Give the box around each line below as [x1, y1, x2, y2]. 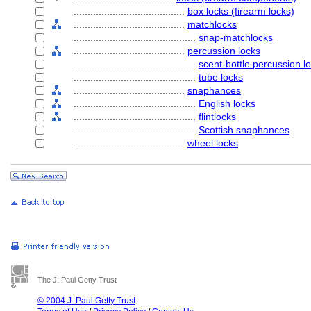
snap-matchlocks [199, 32, 273, 43]
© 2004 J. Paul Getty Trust [37, 296, 135, 305]
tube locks [199, 72, 243, 83]
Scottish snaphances [199, 124, 289, 135]
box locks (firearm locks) [187, 6, 294, 17]
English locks [199, 98, 255, 109]
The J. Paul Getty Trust [37, 276, 117, 284]
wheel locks [187, 137, 238, 149]
